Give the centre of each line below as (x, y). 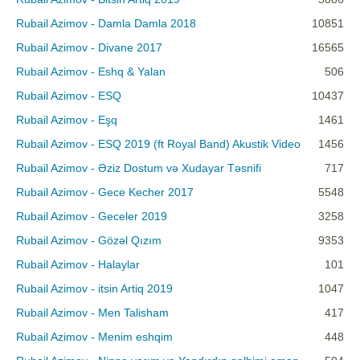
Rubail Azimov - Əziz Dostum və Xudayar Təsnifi (139, 168)
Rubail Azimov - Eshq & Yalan (91, 72)
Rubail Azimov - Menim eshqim (94, 337)
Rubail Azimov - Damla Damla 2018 (106, 24)
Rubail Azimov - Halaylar (78, 265)
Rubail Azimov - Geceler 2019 (92, 217)
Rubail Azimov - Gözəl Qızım (89, 241)
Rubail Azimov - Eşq (67, 120)
